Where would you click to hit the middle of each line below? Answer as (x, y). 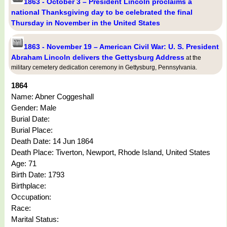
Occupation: (31, 197)
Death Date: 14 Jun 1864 (52, 141)
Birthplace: (29, 186)
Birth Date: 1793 (38, 175)
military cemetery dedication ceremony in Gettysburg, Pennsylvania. (104, 68)
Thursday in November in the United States (86, 23)
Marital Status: (35, 219)
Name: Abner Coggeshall (52, 97)
